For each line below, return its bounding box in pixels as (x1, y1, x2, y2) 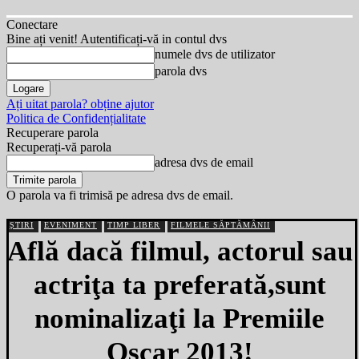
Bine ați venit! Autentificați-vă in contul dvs (6, 32, 227, 46)
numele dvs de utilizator (155, 47, 275, 61)
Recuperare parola (6, 126, 99, 139)
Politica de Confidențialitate (6, 111, 146, 125)
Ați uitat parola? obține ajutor (6, 97, 154, 111)
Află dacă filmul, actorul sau (6, 236, 353, 267)
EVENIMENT (44, 220, 97, 229)
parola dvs (155, 64, 207, 78)
